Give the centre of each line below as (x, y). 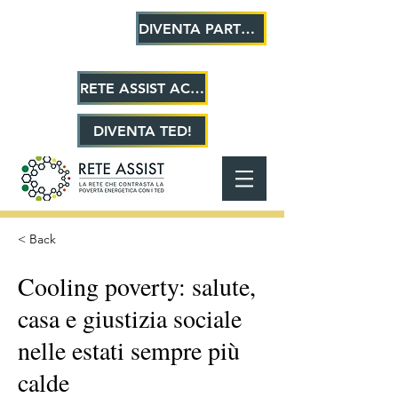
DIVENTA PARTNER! (248, 28)
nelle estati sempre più (129, 350)
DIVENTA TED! (143, 131)
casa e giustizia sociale (130, 318)
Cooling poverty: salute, (137, 286)
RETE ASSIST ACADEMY (197, 88)
